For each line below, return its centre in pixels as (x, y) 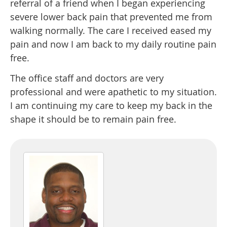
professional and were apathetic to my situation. (113, 92)
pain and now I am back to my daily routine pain (113, 44)
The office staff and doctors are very (87, 78)
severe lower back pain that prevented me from (111, 17)
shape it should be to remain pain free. (93, 119)
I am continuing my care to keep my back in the (111, 106)
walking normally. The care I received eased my (111, 31)
